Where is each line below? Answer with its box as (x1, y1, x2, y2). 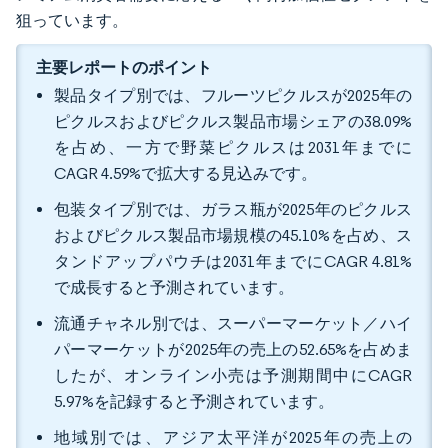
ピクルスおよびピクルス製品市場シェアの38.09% (54, 112, 412, 131)
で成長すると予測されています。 (54, 278, 294, 297)
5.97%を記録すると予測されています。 (54, 392, 334, 411)
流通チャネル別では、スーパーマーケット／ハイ (54, 314, 412, 333)
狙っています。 (16, 11, 128, 30)
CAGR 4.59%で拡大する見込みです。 (54, 164, 317, 183)
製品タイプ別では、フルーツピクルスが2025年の (54, 86, 412, 105)
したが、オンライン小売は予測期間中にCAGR (54, 366, 412, 385)
